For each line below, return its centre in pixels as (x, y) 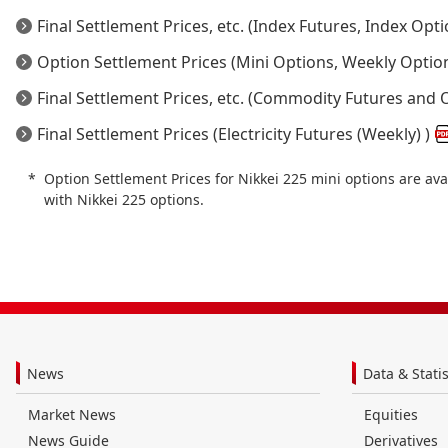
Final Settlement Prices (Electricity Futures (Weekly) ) (233, 134)
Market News (72, 415)
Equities (391, 415)
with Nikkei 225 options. (124, 200)
